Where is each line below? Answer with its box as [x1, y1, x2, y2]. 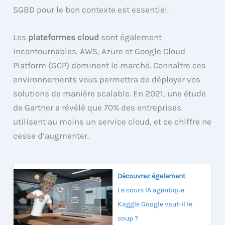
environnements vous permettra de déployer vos [13, 74, 201, 84]
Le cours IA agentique [118, 186, 184, 195]
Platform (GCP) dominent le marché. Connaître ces [13, 60, 206, 70]
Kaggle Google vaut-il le [118, 200, 192, 209]
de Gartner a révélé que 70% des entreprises [13, 102, 182, 113]
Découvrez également [118, 172, 185, 181]
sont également [99, 32, 162, 42]
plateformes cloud [28, 32, 99, 42]
